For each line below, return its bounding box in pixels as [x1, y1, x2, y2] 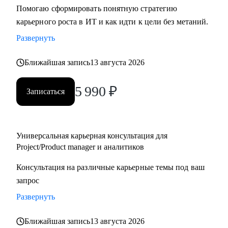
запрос [16, 176, 40, 185]
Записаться [26, 87, 65, 96]
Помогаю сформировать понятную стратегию [16, 4, 178, 13]
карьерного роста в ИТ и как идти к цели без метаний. [16, 17, 209, 26]
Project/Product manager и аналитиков [16, 142, 144, 151]
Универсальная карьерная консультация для [16, 131, 167, 140]
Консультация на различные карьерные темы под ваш [16, 163, 205, 172]
